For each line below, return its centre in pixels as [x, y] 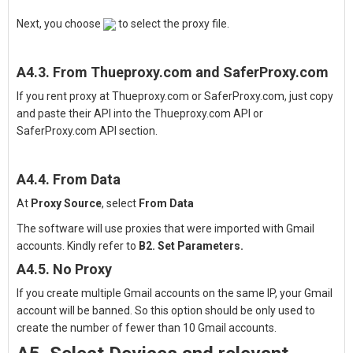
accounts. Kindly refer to [78, 246]
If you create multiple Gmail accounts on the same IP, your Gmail [175, 293]
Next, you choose [60, 24]
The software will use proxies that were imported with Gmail [165, 229]
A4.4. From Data [69, 179]
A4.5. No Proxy [64, 269]
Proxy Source [66, 203]
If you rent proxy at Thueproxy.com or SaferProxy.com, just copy [175, 96]
